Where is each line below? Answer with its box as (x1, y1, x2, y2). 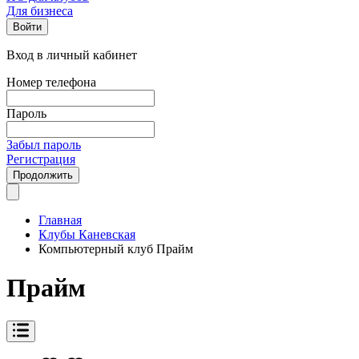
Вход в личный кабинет (6, 48, 137, 62)
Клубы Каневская (38, 228, 135, 241)
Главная (38, 213, 82, 227)
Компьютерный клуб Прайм (38, 242, 193, 256)
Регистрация (6, 152, 75, 166)
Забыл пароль (6, 138, 81, 151)
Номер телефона (6, 75, 96, 89)
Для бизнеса (6, 4, 73, 18)
